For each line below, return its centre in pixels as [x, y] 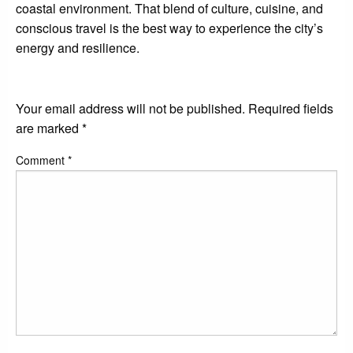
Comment [42, 160]
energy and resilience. [78, 48]
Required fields [291, 109]
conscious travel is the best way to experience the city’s [169, 28]
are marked [49, 128]
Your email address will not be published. [130, 109]
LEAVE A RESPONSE [93, 81]
